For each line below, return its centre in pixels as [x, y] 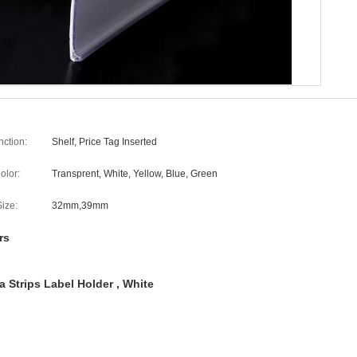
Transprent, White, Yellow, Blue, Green [135, 174]
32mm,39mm [80, 206]
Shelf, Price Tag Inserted [104, 142]
